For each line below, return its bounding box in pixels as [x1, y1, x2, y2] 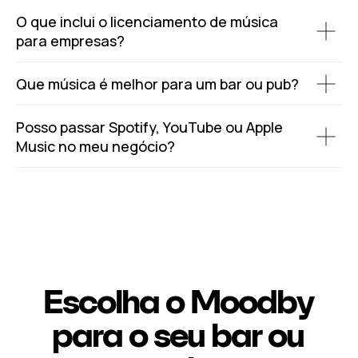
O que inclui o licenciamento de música [16, 12, 278, 31]
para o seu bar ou [52, 315, 304, 355]
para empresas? [16, 31, 125, 50]
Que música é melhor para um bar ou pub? [16, 74, 299, 93]
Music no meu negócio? [16, 137, 175, 156]
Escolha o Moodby [42, 281, 313, 321]
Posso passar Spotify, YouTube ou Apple [16, 117, 283, 137]
